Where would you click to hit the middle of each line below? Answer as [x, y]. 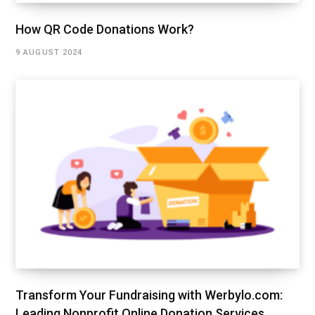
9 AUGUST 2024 [49, 52]
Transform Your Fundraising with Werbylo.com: [149, 295]
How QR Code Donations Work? [105, 29]
